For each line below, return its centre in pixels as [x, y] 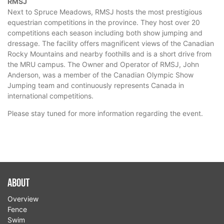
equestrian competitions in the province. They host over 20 [104, 22]
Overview [23, 199]
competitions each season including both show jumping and [105, 33]
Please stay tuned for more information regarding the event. [105, 113]
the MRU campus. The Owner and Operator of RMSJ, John [103, 64]
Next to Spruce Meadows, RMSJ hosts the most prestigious [105, 12]
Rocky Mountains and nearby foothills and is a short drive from [109, 54]
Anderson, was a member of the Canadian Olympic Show [100, 75]
